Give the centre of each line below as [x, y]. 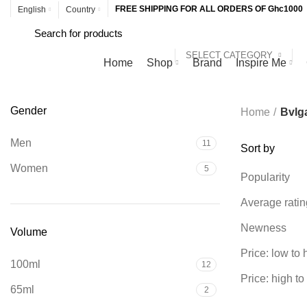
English [32, 10]
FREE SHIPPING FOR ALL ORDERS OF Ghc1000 [209, 9]
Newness [263, 228]
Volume [29, 232]
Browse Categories [50, 62]
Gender [28, 111]
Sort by [258, 148]
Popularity [265, 177]
